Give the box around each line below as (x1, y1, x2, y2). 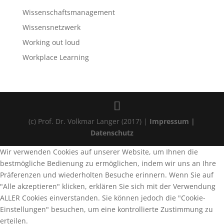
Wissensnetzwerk (22, 22, 80, 32)
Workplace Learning (22, 52, 89, 62)
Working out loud (22, 37, 80, 47)
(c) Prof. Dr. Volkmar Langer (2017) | (28, 116, 150, 126)
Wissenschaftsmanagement (22, 7, 115, 17)
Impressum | (149, 116, 195, 126)
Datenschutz (90, 128, 133, 137)
